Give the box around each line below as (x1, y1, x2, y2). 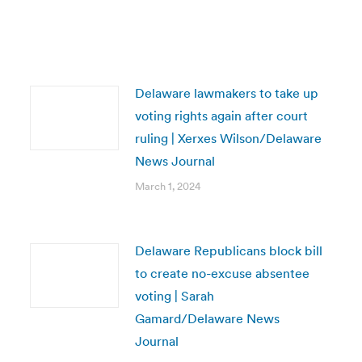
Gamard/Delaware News (134, 310, 280, 326)
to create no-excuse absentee (134, 265, 309, 281)
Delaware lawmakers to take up (134, 85, 318, 101)
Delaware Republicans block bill (134, 242, 322, 259)
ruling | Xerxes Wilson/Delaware (134, 130, 322, 146)
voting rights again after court (134, 107, 308, 124)
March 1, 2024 (134, 179, 201, 193)
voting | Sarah (134, 288, 214, 304)
